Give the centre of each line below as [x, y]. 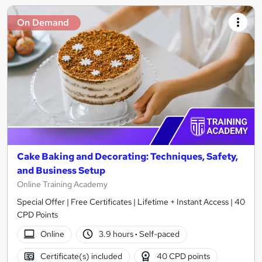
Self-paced [159, 234]
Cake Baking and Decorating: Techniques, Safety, [127, 156]
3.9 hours [117, 234]
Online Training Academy [62, 184]
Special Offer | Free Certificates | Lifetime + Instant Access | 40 [131, 201]
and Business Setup [61, 170]
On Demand [43, 23]
